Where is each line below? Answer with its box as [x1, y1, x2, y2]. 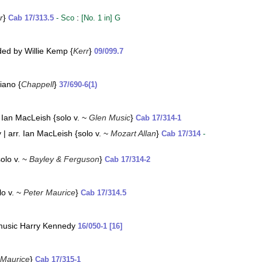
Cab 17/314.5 [81, 189, 126, 197]
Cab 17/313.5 [8, 14, 54, 22]
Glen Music [89, 113, 130, 122]
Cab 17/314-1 [136, 114, 181, 122]
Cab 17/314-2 [105, 156, 150, 164]
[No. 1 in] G [81, 14, 120, 22]
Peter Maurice [23, 188, 75, 197]
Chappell [21, 80, 54, 89]
